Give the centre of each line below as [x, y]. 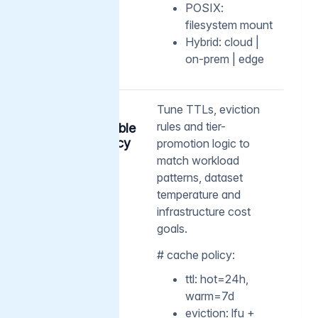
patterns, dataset [200, 177]
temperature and [199, 194]
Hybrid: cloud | [222, 42]
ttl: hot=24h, [217, 279]
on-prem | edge [225, 59]
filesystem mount [229, 24]
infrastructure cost [204, 211]
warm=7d [210, 296]
